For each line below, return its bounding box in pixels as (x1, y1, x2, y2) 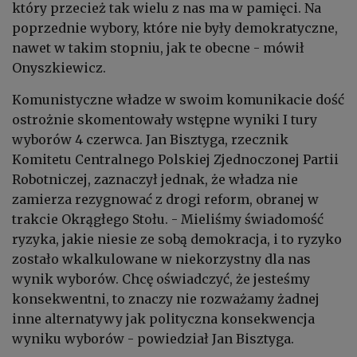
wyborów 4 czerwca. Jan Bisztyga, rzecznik (12, 131, 288, 147)
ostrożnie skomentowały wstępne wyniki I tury (12, 111, 317, 127)
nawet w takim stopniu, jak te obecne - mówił (12, 39, 304, 56)
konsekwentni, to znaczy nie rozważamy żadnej (12, 290, 320, 307)
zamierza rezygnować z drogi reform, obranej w (12, 190, 319, 207)
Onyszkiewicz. (12, 59, 106, 76)
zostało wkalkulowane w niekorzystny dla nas (12, 250, 311, 267)
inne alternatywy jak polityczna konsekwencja (12, 310, 315, 327)
